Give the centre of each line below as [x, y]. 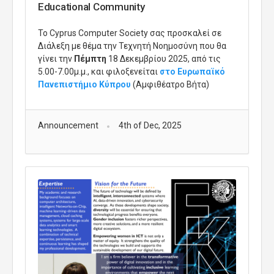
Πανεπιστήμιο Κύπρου [84, 85]
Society [134, 33]
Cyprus [63, 33]
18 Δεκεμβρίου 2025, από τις [164, 59]
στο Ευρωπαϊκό [192, 72]
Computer [98, 33]
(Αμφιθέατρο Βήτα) [170, 85]
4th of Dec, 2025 [150, 126]
